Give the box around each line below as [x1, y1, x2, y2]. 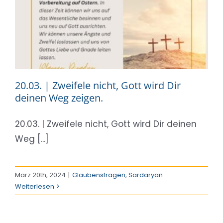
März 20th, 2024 [15, 170, 66, 180]
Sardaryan [128, 170, 163, 180]
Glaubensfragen [72, 170, 125, 180]
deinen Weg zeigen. [15, 91, 103, 105]
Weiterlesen [15, 181, 54, 191]
